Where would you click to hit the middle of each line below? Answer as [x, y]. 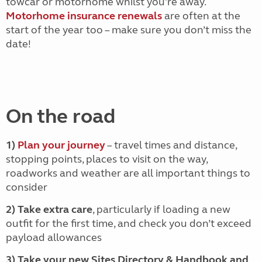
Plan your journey [61, 145]
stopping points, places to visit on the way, [107, 159]
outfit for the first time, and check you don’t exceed [129, 223]
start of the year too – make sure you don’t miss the [129, 30]
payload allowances [54, 237]
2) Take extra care [49, 209]
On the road [61, 116]
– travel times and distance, [171, 145]
